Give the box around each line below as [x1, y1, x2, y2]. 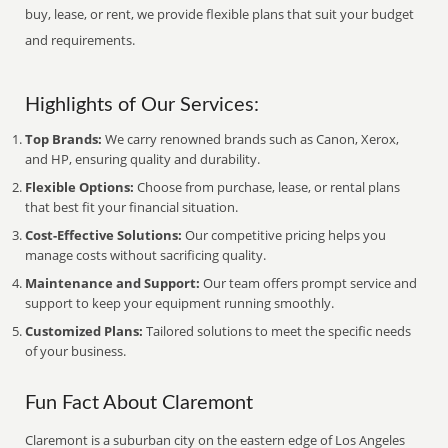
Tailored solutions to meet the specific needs [143, 322, 412, 340]
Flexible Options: [25, 178, 135, 196]
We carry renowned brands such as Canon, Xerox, [102, 130, 400, 148]
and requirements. [25, 31, 136, 49]
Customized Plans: [25, 322, 144, 340]
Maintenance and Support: [25, 274, 201, 292]
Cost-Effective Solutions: [25, 226, 183, 244]
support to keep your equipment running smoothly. [25, 294, 335, 312]
